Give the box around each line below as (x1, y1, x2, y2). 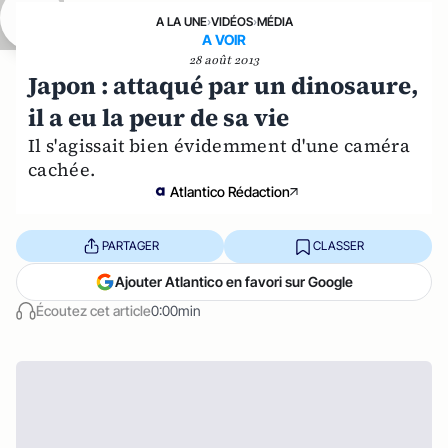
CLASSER (312, 238, 364, 254)
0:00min (151, 301, 201, 319)
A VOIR (202, 30, 246, 48)
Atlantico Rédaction (170, 182, 290, 200)
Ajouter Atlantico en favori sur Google (115, 272, 353, 290)
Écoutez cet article (36, 301, 151, 319)
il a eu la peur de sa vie (28, 100, 289, 134)
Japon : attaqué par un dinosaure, (28, 68, 418, 102)
